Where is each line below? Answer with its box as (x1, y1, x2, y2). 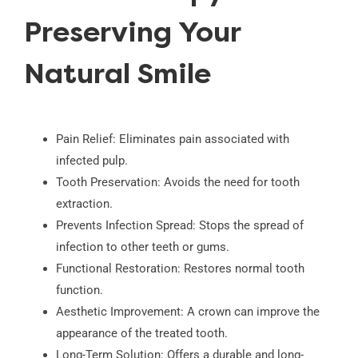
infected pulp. (55, 153, 128, 168)
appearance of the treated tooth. (55, 325, 228, 340)
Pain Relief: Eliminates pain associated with (55, 131, 289, 146)
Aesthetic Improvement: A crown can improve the (55, 304, 320, 319)
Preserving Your (23, 21, 241, 50)
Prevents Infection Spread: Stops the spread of (55, 217, 304, 233)
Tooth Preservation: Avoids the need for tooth (55, 174, 300, 189)
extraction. (55, 196, 113, 211)
